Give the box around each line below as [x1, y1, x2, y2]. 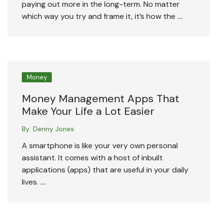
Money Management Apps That [22, 92, 179, 106]
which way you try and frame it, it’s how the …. [22, 11, 183, 22]
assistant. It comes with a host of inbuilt [22, 153, 163, 163]
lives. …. [22, 177, 46, 187]
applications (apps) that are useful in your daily [22, 165, 188, 175]
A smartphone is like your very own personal [22, 140, 178, 151]
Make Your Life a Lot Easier [22, 104, 155, 119]
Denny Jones [33, 124, 74, 134]
